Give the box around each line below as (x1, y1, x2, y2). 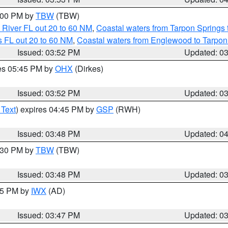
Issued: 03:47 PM (17, 209, 80, 221)
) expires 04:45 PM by (16, 103, 96, 115)
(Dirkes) (73, 63, 103, 74)
